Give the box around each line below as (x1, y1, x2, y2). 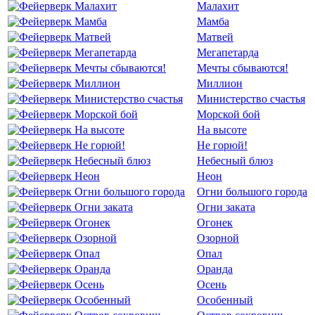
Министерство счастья (197, 93, 305, 105)
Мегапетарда (197, 46, 259, 58)
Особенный (197, 294, 253, 306)
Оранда (197, 263, 233, 275)
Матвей (197, 31, 233, 43)
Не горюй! (197, 139, 247, 151)
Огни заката (197, 201, 255, 213)
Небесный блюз (197, 155, 273, 167)
